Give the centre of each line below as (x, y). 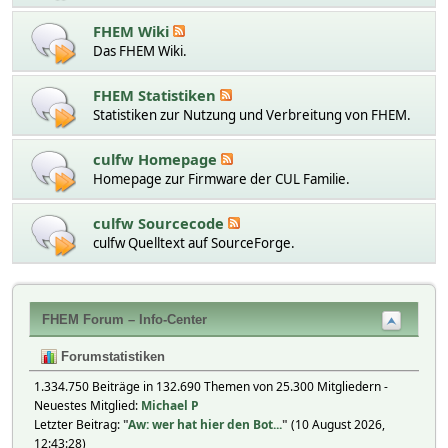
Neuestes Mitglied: (87, 405)
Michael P (170, 405)
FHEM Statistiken (156, 94)
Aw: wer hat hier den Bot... (205, 424)
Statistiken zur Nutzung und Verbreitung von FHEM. (252, 114)
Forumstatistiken (111, 356)
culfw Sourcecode (160, 222)
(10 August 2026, (336, 424)
